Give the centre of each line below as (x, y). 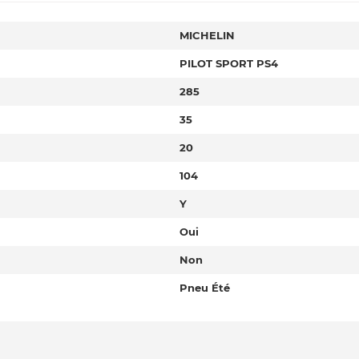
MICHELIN (207, 35)
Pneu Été (205, 288)
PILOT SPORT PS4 (229, 63)
